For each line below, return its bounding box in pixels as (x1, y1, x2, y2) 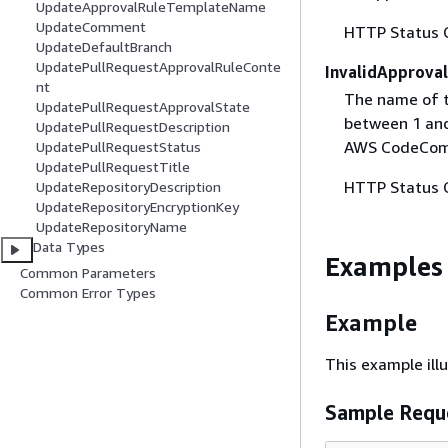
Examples (325, 251, 443, 283)
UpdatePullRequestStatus (36, 138, 201, 156)
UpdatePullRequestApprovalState (36, 98, 250, 116)
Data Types (33, 238, 106, 256)
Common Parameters (20, 264, 156, 282)
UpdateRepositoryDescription (36, 178, 221, 196)
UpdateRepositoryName (36, 218, 187, 236)
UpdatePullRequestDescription (36, 118, 230, 136)
